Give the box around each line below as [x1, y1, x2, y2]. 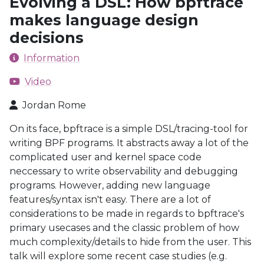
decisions [9, 29, 84, 47]
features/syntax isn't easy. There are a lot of [9, 194, 211, 205]
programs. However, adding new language [9, 180, 210, 191]
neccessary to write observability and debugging [9, 166, 238, 177]
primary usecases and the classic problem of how [9, 222, 239, 233]
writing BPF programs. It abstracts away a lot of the [9, 137, 249, 148]
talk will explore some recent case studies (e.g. [9, 250, 227, 262]
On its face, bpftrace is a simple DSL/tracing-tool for [9, 123, 248, 134]
